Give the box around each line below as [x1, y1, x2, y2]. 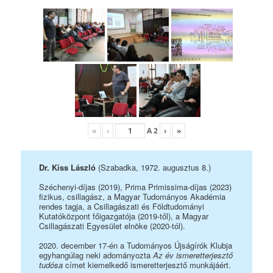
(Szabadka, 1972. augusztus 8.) [98, 161, 211, 173]
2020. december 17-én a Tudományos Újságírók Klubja [39, 239, 233, 251]
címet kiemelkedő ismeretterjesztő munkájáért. [63, 258, 232, 271]
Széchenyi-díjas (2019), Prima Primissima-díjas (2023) [39, 180, 232, 193]
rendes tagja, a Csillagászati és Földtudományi [39, 200, 205, 212]
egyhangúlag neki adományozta [39, 249, 154, 261]
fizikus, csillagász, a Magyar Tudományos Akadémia [39, 190, 226, 202]
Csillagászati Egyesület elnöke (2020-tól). [39, 219, 186, 232]
